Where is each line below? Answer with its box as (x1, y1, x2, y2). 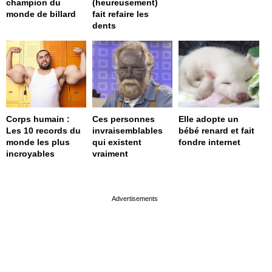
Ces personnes (92, 114, 155, 124)
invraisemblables (92, 125, 163, 135)
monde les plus (6, 137, 70, 147)
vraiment (92, 148, 129, 158)
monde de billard (6, 8, 76, 19)
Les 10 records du (6, 125, 81, 135)
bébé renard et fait (178, 125, 255, 135)
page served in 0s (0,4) (94, 170, 171, 178)
